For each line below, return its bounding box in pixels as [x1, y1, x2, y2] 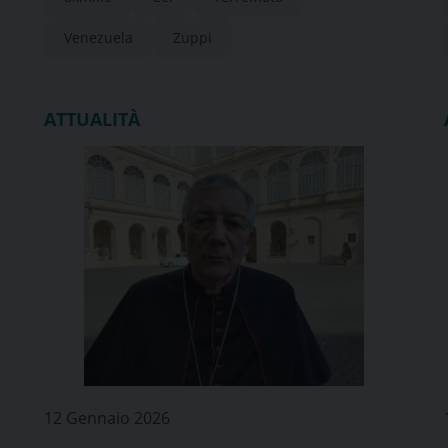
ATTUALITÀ [44, 107, 140, 131]
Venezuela [64, 28, 133, 47]
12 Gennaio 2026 [44, 407, 170, 429]
